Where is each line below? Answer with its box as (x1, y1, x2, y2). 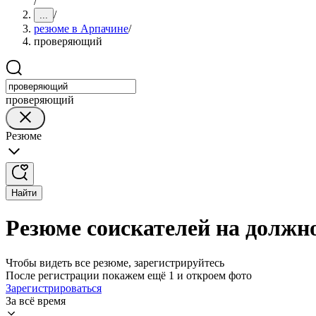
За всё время (6, 294, 66, 307)
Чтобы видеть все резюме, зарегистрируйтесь (6, 256, 224, 269)
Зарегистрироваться (6, 281, 102, 294)
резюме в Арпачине (34, 23, 128, 35)
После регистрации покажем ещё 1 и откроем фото (6, 269, 252, 281)
